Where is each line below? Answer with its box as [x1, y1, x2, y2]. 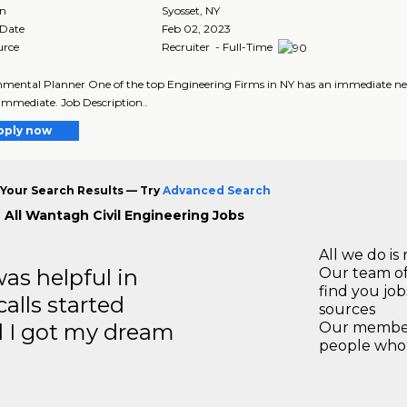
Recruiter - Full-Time [162, 39, 276, 54]
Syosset [162, 3, 201, 17]
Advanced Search [162, 183, 271, 197]
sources [319, 300, 375, 318]
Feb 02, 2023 [162, 21, 232, 35]
